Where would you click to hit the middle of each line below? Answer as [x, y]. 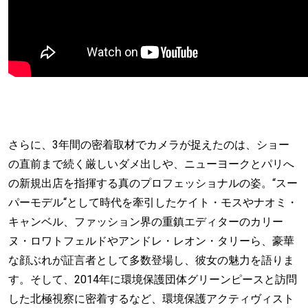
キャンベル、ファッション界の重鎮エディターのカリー [146, 222]
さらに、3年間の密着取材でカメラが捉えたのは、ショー [149, 145]
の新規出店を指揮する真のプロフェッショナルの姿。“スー [153, 183]
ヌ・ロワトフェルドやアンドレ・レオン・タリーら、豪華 [151, 241]
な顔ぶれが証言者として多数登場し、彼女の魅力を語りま [151, 260]
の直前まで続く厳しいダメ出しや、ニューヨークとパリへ [151, 164]
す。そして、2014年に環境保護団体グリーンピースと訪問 [153, 279]
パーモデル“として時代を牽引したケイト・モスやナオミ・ [153, 202]
